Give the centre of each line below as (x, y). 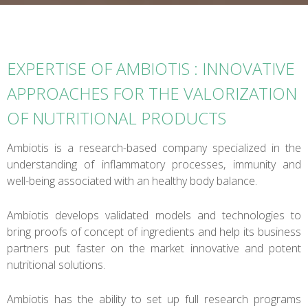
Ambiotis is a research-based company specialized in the (154, 147)
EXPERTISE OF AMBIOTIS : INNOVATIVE (151, 68)
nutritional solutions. (56, 264)
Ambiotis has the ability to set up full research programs (154, 299)
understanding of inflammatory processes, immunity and (154, 164)
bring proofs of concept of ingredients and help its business (154, 231)
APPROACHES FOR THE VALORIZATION (152, 93)
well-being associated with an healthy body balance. (132, 180)
